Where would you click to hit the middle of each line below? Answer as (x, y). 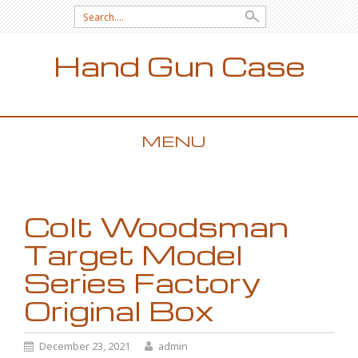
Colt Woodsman (156, 226)
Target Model (133, 254)
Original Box (119, 310)
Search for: (106, 13)
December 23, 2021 (85, 346)
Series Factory (143, 282)
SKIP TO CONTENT (70, 178)
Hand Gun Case (179, 66)
